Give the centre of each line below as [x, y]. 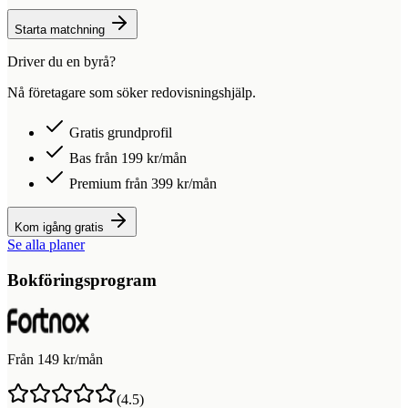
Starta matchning [61, 30]
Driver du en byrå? [61, 62]
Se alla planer [46, 245]
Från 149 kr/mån [55, 359]
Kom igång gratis [61, 228]
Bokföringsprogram [82, 280]
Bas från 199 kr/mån [126, 158]
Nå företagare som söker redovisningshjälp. [132, 93]
